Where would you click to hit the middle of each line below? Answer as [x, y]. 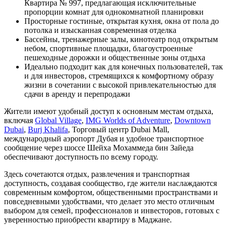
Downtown [193, 120]
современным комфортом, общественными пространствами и [111, 192]
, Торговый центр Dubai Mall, [119, 129]
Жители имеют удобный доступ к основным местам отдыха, [109, 111]
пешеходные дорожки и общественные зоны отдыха [115, 57]
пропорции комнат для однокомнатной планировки [114, 12]
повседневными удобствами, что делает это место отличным [109, 201]
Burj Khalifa [48, 129]
